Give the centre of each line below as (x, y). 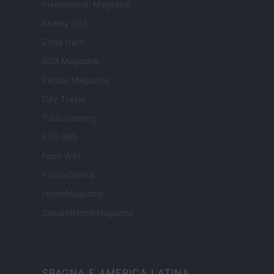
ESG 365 (60, 137)
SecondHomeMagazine (88, 213)
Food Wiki (61, 156)
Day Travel (64, 99)
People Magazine (76, 80)
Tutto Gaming (69, 118)
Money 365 (65, 23)
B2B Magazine (71, 61)
